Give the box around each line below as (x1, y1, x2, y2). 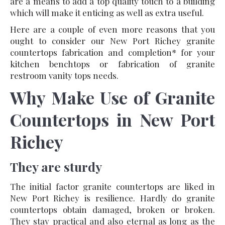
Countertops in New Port (10, 107, 215, 131)
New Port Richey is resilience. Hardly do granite (10, 192, 215, 203)
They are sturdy (10, 158, 102, 175)
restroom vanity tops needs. (10, 69, 119, 81)
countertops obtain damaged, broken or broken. (10, 203, 215, 215)
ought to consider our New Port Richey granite (10, 35, 215, 46)
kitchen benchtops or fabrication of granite (10, 58, 215, 69)
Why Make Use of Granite (10, 85, 215, 109)
